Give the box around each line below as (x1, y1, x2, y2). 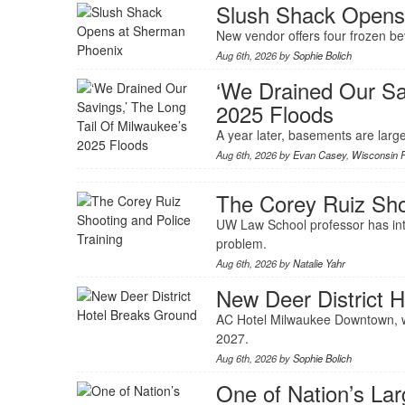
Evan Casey (292, 147, 346, 163)
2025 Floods (215, 98, 334, 130)
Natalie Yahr (292, 256, 345, 271)
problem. (215, 234, 267, 253)
